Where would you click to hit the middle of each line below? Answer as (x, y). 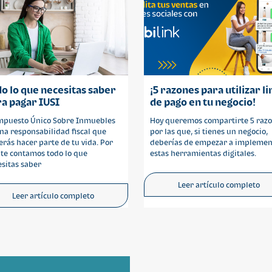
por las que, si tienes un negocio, (209, 131)
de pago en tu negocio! (203, 102)
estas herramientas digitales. (203, 153)
